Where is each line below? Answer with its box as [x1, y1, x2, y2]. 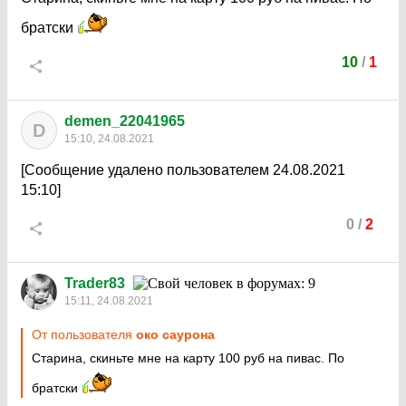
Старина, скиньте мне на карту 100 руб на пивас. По [32, 351, 344, 365]
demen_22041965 [64, 113, 185, 129]
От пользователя [32, 327, 136, 342]
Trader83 [64, 275, 125, 291]
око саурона [136, 327, 215, 342]
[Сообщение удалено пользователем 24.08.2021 [21, 162, 345, 178]
